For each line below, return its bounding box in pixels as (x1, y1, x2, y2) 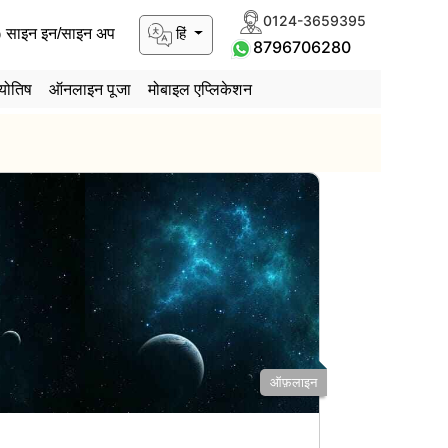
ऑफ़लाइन (270, 375, 318, 390)
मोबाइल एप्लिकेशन (147, 79, 252, 99)
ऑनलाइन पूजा (48, 79, 131, 99)
